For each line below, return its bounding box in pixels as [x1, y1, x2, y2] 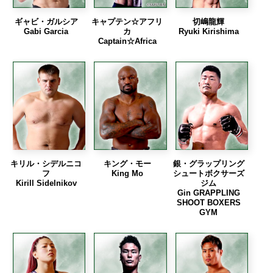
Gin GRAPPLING [177, 188, 240, 197]
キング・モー [103, 158, 151, 168]
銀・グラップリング [172, 158, 244, 168]
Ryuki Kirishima [178, 26, 239, 36]
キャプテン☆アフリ [91, 16, 163, 26]
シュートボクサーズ [172, 168, 244, 178]
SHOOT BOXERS [176, 197, 241, 207]
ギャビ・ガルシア [14, 16, 78, 26]
